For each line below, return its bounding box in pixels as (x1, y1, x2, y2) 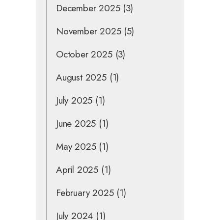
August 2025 (56, 70, 107, 84)
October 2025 (56, 47, 112, 61)
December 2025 (56, 1, 120, 15)
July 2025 (56, 93, 93, 107)
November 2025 (56, 24, 121, 38)
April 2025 (56, 163, 99, 176)
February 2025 (56, 186, 114, 199)
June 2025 (56, 116, 96, 130)
